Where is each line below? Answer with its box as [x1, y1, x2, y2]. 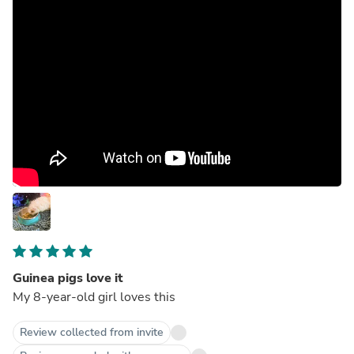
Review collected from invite [20, 324, 164, 340]
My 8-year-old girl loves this [13, 288, 175, 306]
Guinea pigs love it [13, 269, 122, 287]
